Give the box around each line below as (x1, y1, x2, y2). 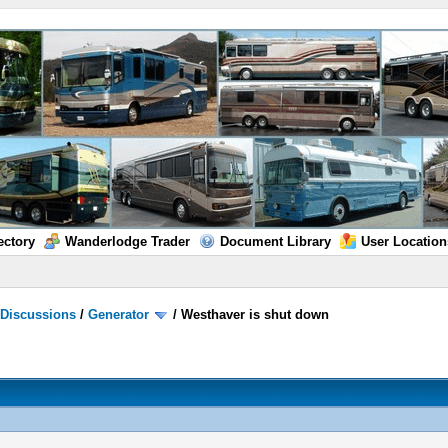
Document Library (219, 234, 331, 249)
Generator (88, 307, 150, 322)
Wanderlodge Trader (64, 234, 190, 249)
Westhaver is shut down (181, 307, 330, 322)
